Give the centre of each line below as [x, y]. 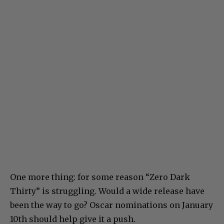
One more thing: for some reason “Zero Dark [100, 177]
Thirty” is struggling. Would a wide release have [107, 191]
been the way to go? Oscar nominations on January [111, 205]
